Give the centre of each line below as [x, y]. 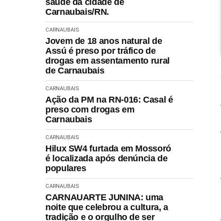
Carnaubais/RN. [77, 12]
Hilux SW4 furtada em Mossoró [108, 148]
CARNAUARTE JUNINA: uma [105, 197]
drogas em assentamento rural [108, 60]
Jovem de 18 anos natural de [104, 41]
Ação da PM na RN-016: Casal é [109, 99]
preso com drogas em [90, 109]
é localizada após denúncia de [107, 158]
